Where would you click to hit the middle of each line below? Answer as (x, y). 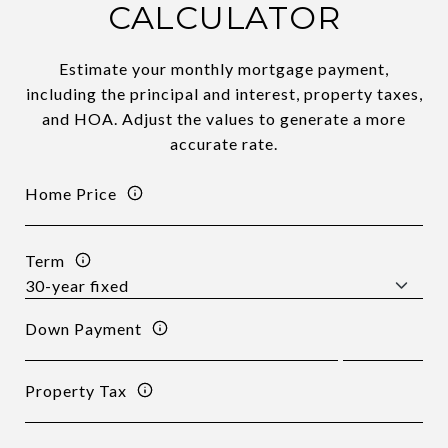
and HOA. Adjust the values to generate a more (224, 118)
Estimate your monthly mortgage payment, (224, 68)
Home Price (71, 193)
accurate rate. (224, 143)
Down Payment (83, 328)
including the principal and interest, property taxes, (224, 93)
